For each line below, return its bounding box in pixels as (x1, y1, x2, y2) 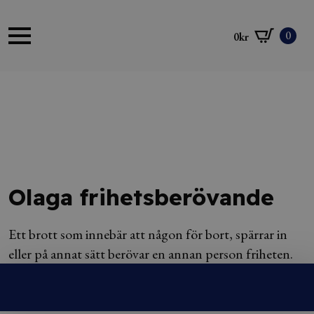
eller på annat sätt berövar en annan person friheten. (8, 245, 293, 263)
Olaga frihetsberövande (8, 183, 274, 211)
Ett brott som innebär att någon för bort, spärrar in (8, 225, 287, 243)
